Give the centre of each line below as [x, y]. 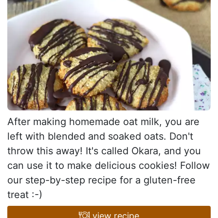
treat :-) [25, 195]
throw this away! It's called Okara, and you [104, 151]
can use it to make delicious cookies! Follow [109, 166]
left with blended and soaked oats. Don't [100, 136]
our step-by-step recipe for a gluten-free [101, 180]
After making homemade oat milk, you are [103, 122]
